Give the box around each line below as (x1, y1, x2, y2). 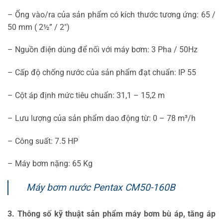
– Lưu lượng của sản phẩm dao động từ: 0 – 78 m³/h (7, 113, 196, 123)
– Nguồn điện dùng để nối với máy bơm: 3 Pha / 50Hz (7, 45, 198, 55)
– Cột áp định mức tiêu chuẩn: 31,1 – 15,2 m (7, 90, 165, 100)
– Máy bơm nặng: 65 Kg (7, 159, 93, 169)
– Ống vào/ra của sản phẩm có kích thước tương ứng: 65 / (7, 9, 216, 19)
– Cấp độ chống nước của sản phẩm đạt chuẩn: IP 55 (7, 68, 196, 78)
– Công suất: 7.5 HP (7, 136, 78, 146)
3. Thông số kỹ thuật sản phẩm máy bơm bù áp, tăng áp (7, 209, 216, 219)
